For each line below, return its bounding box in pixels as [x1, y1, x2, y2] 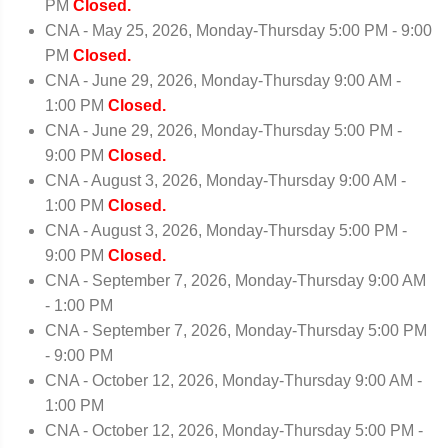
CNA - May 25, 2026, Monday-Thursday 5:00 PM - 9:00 [45, 22, 432, 39]
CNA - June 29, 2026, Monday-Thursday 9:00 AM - [45, 72, 401, 89]
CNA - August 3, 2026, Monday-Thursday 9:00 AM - [45, 172, 406, 189]
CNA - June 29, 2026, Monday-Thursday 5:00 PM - [45, 122, 402, 139]
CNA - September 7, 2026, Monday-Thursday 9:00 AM [45, 272, 426, 289]
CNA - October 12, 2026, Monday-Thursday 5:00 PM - [45, 422, 423, 439]
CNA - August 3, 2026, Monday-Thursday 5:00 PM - [45, 222, 407, 239]
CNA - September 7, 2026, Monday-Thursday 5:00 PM [45, 322, 427, 339]
